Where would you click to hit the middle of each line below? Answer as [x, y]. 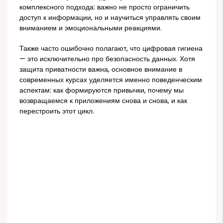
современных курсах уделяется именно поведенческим [111, 80]
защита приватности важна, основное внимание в [101, 70]
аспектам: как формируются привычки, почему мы [102, 91]
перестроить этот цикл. [57, 111]
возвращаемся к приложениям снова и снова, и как [104, 101]
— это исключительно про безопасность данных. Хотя [108, 59]
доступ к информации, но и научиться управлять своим [110, 17]
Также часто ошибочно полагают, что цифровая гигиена [111, 49]
